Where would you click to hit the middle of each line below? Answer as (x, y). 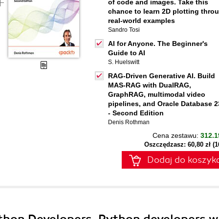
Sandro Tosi (124, 30)
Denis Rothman (129, 122)
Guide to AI (127, 53)
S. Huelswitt (124, 62)
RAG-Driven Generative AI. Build (162, 76)
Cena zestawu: (176, 135)
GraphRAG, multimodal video (157, 94)
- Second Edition (136, 113)
